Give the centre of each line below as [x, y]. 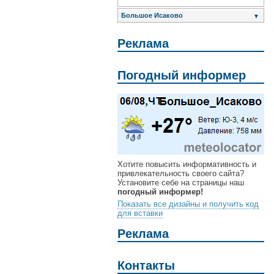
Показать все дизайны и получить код [188, 204]
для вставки [140, 213]
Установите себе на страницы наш [181, 183]
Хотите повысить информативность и [187, 165]
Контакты [146, 265]
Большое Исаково [152, 16]
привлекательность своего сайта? [181, 174]
